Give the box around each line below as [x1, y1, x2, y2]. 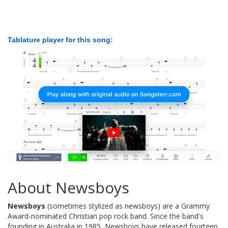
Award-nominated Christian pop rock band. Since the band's [8, 211, 204, 221]
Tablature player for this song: [8, 36, 113, 44]
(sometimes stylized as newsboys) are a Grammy [45, 201, 210, 211]
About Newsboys [8, 177, 129, 198]
